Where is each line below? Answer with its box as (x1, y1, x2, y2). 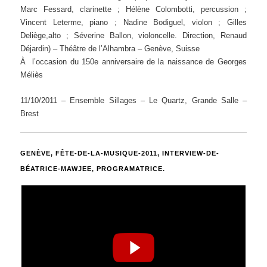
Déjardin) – (20, 44, 60, 53)
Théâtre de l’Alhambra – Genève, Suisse (60, 44, 200, 53)
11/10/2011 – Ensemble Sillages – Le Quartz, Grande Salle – (20, 96, 247, 105)
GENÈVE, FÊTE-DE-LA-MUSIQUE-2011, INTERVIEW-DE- (20, 150, 220, 157)
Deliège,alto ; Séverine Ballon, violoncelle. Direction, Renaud (20, 30, 247, 40)
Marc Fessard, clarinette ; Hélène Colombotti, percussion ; (20, 4, 247, 14)
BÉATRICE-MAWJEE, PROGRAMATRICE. (20, 165, 166, 173)
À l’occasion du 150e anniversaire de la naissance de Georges (20, 57, 247, 66)
